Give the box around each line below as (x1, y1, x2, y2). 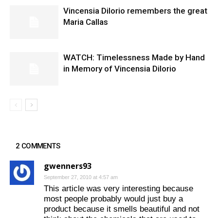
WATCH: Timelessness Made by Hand (63, 53, 205, 63)
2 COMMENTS (16, 142, 60, 151)
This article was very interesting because (44, 184, 193, 194)
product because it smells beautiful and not (44, 204, 200, 214)
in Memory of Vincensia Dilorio (63, 64, 176, 74)
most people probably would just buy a (44, 194, 183, 204)
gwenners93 (44, 161, 91, 172)
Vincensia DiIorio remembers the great (63, 6, 207, 16)
